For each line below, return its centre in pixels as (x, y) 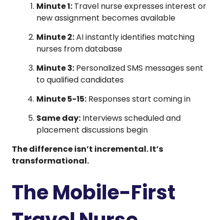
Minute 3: (55, 68)
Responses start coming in (138, 99)
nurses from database (79, 49)
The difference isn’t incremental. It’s (87, 149)
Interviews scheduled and (131, 118)
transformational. (50, 161)
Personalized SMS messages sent (139, 68)
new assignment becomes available (106, 18)
